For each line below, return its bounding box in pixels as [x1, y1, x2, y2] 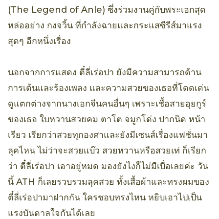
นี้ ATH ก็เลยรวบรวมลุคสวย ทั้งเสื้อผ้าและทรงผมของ [8, 176, 209, 188]
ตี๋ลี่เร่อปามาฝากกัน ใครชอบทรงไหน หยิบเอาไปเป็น [8, 192, 202, 203]
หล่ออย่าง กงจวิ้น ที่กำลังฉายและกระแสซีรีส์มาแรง [8, 20, 202, 31]
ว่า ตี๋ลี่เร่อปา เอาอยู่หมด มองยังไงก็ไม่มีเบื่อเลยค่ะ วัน [8, 161, 208, 172]
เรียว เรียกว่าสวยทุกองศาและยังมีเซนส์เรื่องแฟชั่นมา [8, 130, 208, 141]
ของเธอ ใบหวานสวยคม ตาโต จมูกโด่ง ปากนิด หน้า [8, 114, 205, 125]
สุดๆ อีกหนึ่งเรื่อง [8, 36, 71, 47]
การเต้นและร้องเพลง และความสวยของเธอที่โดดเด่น [8, 83, 209, 94]
